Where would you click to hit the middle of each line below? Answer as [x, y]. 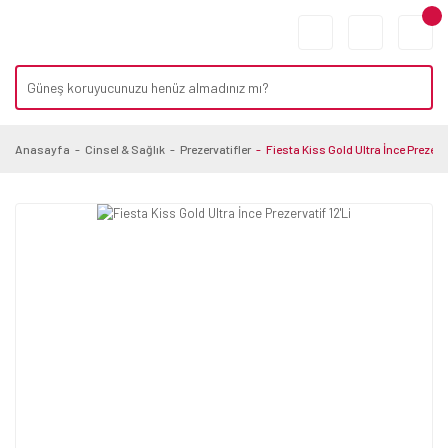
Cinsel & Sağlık [125, 149]
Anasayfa [42, 149]
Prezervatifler [215, 149]
